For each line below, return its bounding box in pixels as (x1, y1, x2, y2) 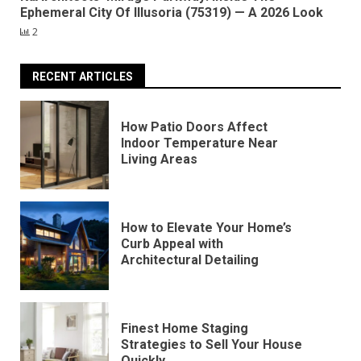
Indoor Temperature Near (121, 135, 278, 151)
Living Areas (121, 151, 197, 167)
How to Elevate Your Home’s (121, 219, 292, 235)
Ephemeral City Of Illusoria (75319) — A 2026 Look (20, 5, 323, 21)
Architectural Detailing (121, 251, 259, 268)
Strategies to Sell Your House (121, 336, 302, 352)
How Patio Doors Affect (121, 118, 268, 135)
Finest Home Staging (121, 320, 248, 336)
